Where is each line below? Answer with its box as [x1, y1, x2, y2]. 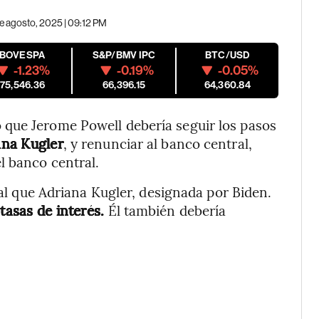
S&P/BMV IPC [92, 49, 156, 61]
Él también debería [104, 201, 226, 219]
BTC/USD [204, 49, 250, 61]
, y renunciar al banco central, [63, 134, 252, 152]
